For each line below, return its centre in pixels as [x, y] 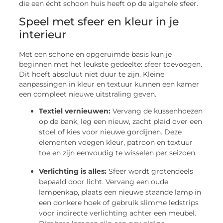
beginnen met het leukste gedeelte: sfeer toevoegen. [111, 64]
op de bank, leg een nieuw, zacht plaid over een [121, 122]
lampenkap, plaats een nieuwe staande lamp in [120, 192]
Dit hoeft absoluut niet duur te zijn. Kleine [92, 74]
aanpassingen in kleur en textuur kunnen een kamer [109, 84]
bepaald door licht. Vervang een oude [104, 182]
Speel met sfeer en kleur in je [99, 21]
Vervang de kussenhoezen [157, 111]
